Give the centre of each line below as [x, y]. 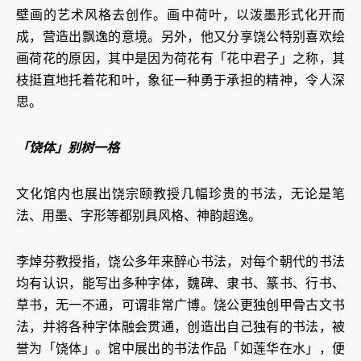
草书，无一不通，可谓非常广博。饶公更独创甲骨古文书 [180, 305]
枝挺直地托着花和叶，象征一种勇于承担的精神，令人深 [180, 81]
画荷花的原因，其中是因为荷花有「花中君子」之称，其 [180, 59]
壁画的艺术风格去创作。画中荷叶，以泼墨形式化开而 [180, 15]
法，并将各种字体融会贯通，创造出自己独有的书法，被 [180, 327]
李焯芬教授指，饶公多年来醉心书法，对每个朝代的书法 [180, 262]
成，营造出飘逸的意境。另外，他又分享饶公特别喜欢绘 [180, 37]
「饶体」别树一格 [68, 148]
